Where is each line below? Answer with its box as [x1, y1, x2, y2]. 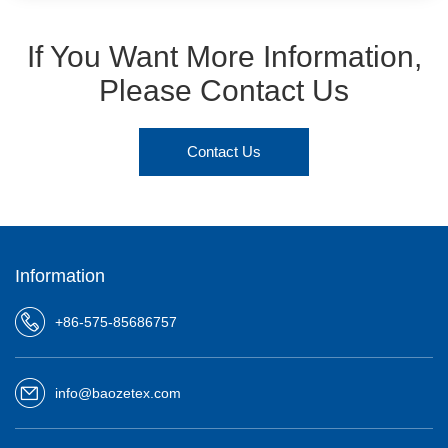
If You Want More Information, [26, 40, 422, 73]
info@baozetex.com [55, 384, 181, 401]
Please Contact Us [99, 74, 349, 107]
